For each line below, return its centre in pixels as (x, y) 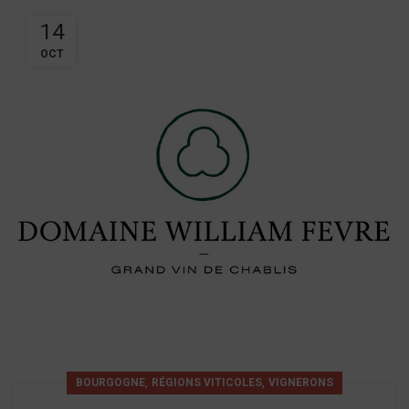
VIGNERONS (301, 383)
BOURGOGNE (110, 383)
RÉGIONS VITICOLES (207, 383)
